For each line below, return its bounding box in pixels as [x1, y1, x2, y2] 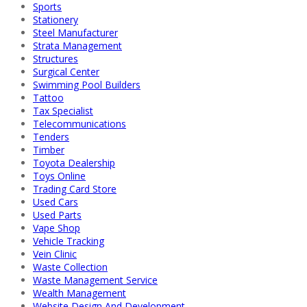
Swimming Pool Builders [33, 77, 140, 91]
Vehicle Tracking [33, 234, 104, 247]
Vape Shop [33, 221, 80, 234]
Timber [33, 143, 64, 156]
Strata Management [33, 38, 122, 52]
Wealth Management [33, 286, 126, 299]
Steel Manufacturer [33, 25, 118, 39]
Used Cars [33, 195, 78, 208]
